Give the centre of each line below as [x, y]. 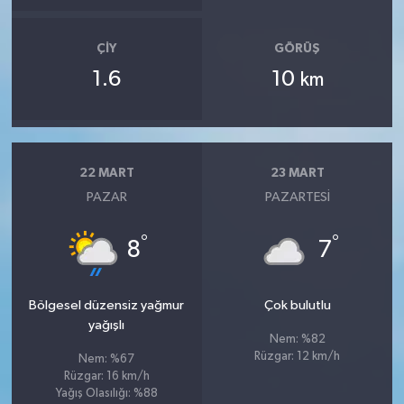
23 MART [297, 173]
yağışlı [107, 326]
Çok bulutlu [297, 306]
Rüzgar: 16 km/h [106, 377]
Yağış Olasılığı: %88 [106, 394]
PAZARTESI [297, 197]
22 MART [106, 173]
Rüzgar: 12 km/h [298, 357]
